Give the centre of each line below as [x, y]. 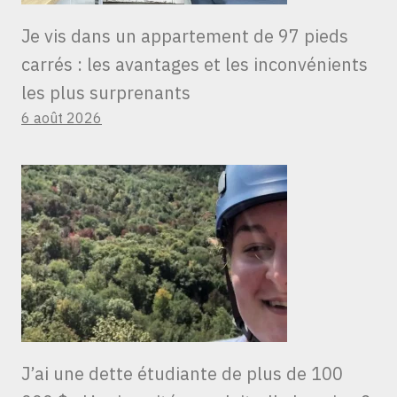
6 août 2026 [62, 118]
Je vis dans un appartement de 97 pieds [185, 36]
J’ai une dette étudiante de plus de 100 [182, 374]
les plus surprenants [106, 93]
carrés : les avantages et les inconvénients [195, 65]
